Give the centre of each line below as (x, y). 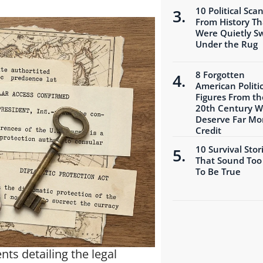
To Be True (218, 171)
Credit (208, 130)
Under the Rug (226, 44)
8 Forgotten (220, 74)
